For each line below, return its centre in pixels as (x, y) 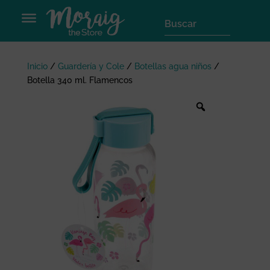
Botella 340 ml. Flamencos (80, 80)
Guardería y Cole (91, 67)
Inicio (37, 67)
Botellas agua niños (173, 67)
